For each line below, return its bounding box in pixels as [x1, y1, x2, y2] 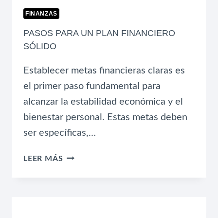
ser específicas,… [23, 127, 96, 138]
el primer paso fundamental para [23, 81, 161, 91]
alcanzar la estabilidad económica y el [23, 96, 183, 107]
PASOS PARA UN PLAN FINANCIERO [23, 28, 175, 38]
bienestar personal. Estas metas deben [23, 112, 187, 122]
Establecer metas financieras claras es [23, 65, 185, 75]
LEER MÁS [23, 154, 63, 163]
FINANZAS [25, 10, 57, 17]
